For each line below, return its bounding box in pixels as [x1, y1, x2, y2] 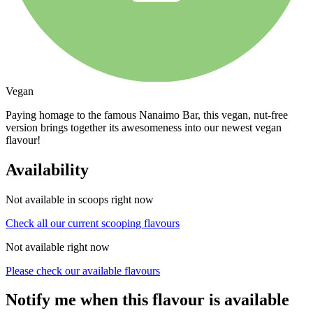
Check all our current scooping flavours [6, 217, 180, 229]
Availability [6, 160, 89, 179]
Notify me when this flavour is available [6, 291, 289, 310]
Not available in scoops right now [6, 193, 154, 205]
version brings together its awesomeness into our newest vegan [6, 121, 282, 133]
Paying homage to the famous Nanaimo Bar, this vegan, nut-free [6, 108, 288, 121]
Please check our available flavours [6, 264, 160, 277]
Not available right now [6, 240, 110, 253]
